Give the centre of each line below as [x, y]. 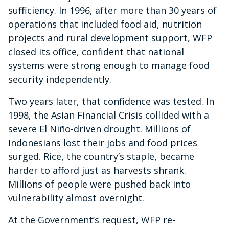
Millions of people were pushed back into [99, 184]
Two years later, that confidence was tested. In [111, 101]
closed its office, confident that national [96, 51]
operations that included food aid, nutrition [105, 24]
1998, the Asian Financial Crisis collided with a [109, 115]
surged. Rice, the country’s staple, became [101, 156]
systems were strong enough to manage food [109, 65]
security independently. [60, 79]
